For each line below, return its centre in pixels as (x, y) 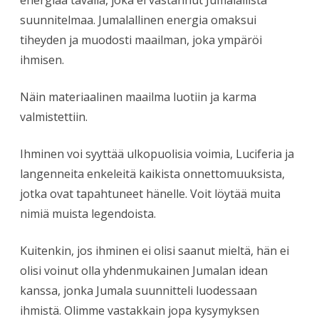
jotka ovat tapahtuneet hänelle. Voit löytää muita (150, 193)
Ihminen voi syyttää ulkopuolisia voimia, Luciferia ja (157, 153)
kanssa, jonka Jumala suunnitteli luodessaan (138, 290)
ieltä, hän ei (258, 250)
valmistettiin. (54, 116)
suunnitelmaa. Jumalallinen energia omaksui (138, 20)
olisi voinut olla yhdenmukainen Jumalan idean (144, 270)
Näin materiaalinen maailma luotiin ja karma (138, 96)
